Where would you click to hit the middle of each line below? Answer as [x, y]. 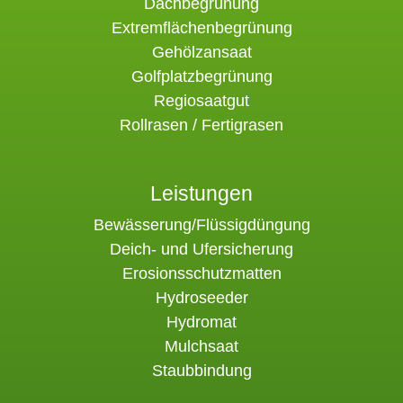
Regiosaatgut [201, 101]
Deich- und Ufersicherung [201, 249]
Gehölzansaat [201, 52]
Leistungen [201, 193]
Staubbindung [201, 371]
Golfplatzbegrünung [201, 76]
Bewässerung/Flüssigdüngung [201, 225]
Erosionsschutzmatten [201, 273]
